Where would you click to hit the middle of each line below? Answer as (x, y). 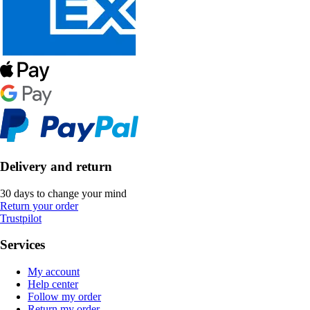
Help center (53, 284)
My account (54, 272)
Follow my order (64, 297)
